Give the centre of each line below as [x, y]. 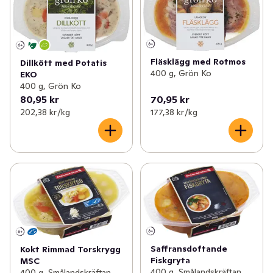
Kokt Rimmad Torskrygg [70, 250]
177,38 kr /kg [174, 112]
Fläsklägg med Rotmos [198, 61]
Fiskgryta [170, 260]
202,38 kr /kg [45, 112]
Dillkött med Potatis [63, 62]
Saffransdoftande [189, 248]
